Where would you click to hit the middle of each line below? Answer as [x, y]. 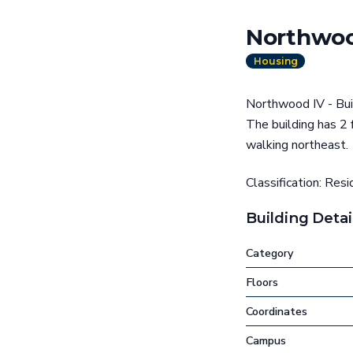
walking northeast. [297, 145]
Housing [275, 61]
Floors [262, 282]
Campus [266, 341]
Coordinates [277, 312]
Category [269, 253]
